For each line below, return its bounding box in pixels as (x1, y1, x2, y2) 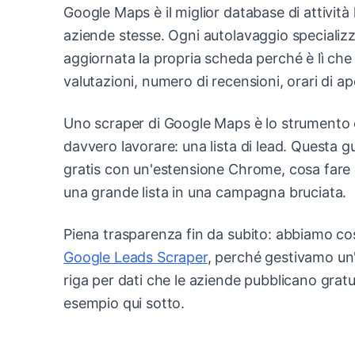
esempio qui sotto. (63, 294, 185, 311)
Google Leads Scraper (63, 248, 208, 265)
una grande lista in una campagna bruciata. (63, 183, 347, 200)
